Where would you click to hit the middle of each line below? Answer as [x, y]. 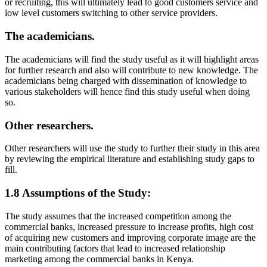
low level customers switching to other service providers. [111, 13]
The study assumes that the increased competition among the [118, 216]
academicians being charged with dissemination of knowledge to [126, 80]
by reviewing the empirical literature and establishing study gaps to [130, 159]
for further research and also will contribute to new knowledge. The [131, 70]
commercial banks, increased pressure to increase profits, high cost [129, 226]
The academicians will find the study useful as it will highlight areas [132, 59]
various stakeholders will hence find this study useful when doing [127, 91]
